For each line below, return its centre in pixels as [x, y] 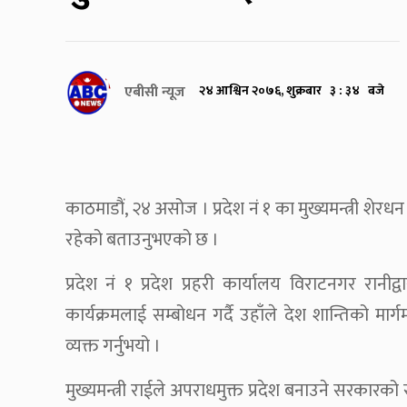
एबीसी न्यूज [155, 93]
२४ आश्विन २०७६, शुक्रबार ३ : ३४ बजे [292, 91]
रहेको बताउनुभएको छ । [142, 240]
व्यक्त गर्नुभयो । [113, 347]
